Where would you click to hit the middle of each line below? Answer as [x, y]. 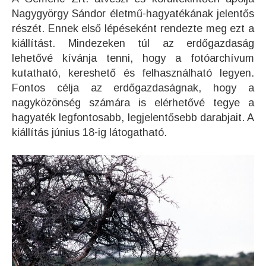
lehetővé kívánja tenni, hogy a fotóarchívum [133, 58]
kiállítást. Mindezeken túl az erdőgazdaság [133, 43]
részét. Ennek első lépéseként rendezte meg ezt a [133, 28]
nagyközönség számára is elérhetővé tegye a [133, 102]
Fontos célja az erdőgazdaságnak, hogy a [133, 88]
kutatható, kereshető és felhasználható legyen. [133, 73]
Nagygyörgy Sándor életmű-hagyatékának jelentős [133, 13]
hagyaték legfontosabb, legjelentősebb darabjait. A [133, 117]
